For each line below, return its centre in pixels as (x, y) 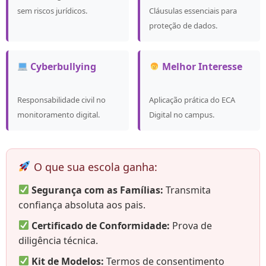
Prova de (191, 225)
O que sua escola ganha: (94, 167)
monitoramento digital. (58, 114)
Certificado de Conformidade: (101, 225)
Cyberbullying (62, 66)
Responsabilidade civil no (61, 99)
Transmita (187, 190)
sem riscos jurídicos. (52, 10)
